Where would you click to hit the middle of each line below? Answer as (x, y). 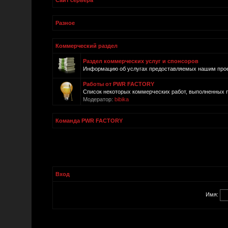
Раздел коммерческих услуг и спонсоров (141, 61)
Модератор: (98, 99)
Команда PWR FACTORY (89, 121)
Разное (65, 23)
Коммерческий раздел (87, 46)
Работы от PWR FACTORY (119, 84)
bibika (122, 99)
